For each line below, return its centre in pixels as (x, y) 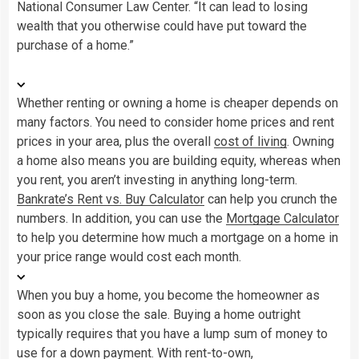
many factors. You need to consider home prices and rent (175, 122)
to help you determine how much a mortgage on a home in (177, 237)
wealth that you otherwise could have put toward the (162, 26)
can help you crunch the (271, 199)
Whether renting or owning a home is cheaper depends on (177, 103)
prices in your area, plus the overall (115, 141)
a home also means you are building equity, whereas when (179, 160)
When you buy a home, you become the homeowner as (168, 295)
